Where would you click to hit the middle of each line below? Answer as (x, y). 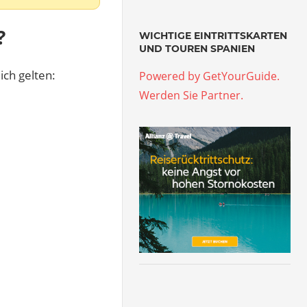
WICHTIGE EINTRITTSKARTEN (213, 36)
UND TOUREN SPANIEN (197, 49)
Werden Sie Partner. (192, 95)
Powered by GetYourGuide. (210, 76)
